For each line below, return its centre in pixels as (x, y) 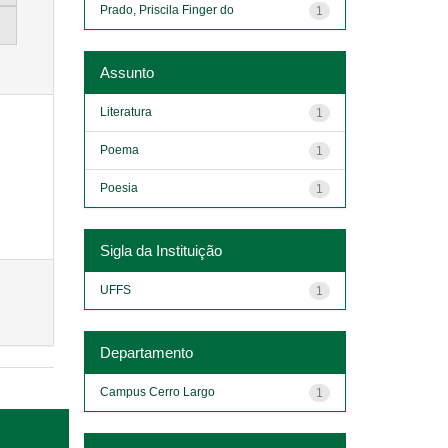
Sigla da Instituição (160, 250)
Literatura (125, 111)
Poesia (118, 187)
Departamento (146, 352)
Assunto (126, 72)
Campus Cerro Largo (157, 391)
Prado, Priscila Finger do (166, 9)
